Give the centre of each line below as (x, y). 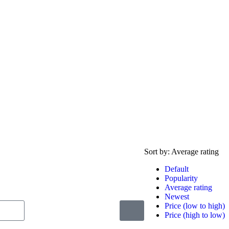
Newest (177, 197)
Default (177, 169)
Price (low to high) (195, 206)
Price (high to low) (195, 215)
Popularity (181, 178)
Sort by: (158, 152)
